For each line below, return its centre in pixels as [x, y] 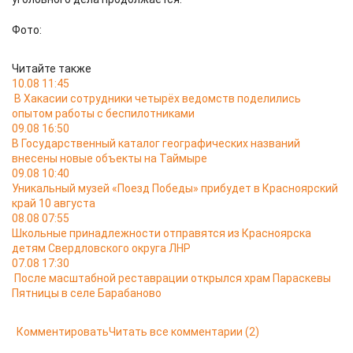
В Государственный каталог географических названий [156, 143]
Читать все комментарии [176, 332]
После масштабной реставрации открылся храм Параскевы [173, 278]
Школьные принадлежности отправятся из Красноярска [162, 233]
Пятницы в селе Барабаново [87, 293]
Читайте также [52, 69]
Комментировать [63, 332]
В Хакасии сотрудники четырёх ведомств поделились [158, 98]
